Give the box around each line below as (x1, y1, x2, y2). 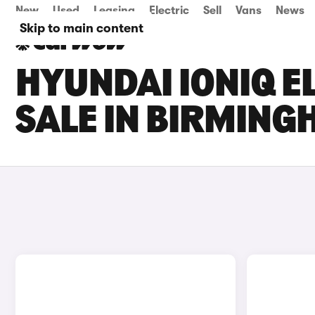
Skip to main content (20, 21, 143, 35)
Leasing (94, 4, 135, 17)
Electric (149, 4, 189, 17)
